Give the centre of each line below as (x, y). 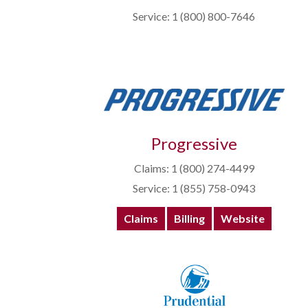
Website (242, 219)
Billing (189, 219)
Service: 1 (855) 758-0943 (194, 188)
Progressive (194, 144)
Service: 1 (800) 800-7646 (194, 16)
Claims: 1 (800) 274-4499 (194, 168)
